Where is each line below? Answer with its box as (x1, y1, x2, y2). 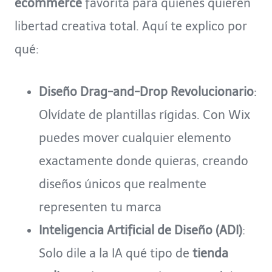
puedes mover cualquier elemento (39, 130, 231, 145)
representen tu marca (39, 199, 161, 214)
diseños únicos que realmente (39, 176, 206, 191)
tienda (192, 245, 228, 260)
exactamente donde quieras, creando (39, 153, 248, 168)
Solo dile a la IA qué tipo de (39, 245, 192, 260)
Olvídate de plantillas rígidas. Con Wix (39, 107, 250, 122)
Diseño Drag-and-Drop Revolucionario (39, 84, 254, 99)
